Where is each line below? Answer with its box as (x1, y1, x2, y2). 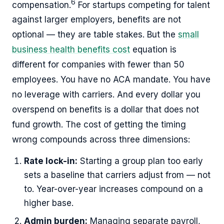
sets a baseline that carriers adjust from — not (24, 170, 210, 180)
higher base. (24, 198, 73, 208)
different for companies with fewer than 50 (12, 59, 184, 70)
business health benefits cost (12, 44, 130, 55)
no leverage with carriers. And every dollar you (12, 89, 200, 100)
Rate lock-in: (24, 156, 77, 166)
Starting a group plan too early (77, 156, 203, 166)
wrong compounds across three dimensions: (12, 134, 190, 145)
